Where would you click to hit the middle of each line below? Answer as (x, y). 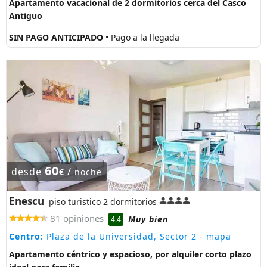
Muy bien (148, 219)
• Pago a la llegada (142, 37)
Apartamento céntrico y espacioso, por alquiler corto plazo (130, 254)
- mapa (214, 236)
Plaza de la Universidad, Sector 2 (120, 236)
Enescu (27, 201)
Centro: (26, 236)
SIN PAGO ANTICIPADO (57, 37)
